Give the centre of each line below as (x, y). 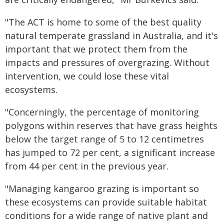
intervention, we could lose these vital (87, 76)
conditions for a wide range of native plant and (106, 215)
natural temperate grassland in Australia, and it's (111, 35)
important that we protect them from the (96, 49)
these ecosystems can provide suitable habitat (106, 202)
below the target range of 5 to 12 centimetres (104, 139)
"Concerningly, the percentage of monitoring (102, 112)
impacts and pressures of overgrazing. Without (107, 62)
